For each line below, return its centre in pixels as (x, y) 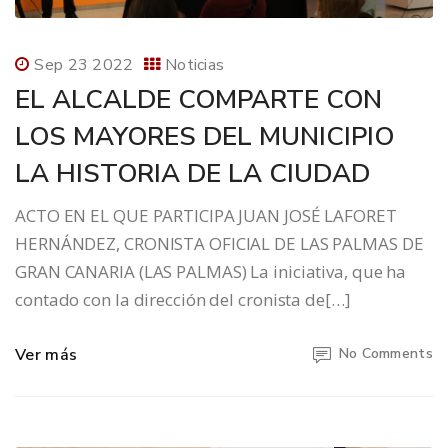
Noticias (194, 65)
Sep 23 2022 (84, 65)
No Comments (385, 354)
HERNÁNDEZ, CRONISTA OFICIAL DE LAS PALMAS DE (219, 244)
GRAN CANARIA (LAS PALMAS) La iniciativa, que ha (211, 272)
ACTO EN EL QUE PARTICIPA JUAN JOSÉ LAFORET (206, 216)
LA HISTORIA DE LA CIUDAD (192, 174)
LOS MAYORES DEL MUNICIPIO (204, 137)
